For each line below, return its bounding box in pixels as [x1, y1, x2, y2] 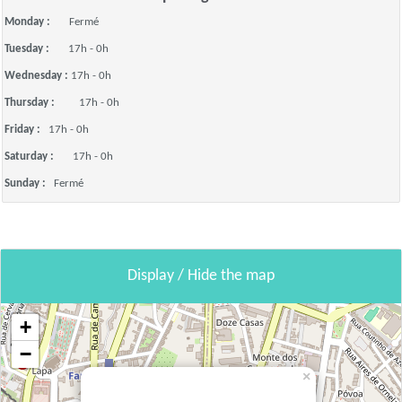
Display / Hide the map [127, 267, 275, 284]
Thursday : [4, 97, 79, 109]
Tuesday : [4, 43, 68, 55]
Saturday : [4, 151, 73, 162]
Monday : [4, 16, 69, 28]
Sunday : [4, 178, 54, 189]
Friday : [4, 124, 48, 135]
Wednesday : [4, 70, 71, 82]
